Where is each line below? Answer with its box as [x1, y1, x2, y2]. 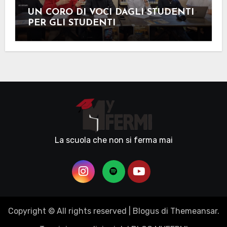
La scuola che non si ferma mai [54, 135, 173, 145]
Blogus [132, 206, 159, 216]
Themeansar [170, 206, 217, 216]
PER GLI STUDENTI [27, 18, 116, 28]
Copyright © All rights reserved [8, 206, 127, 216]
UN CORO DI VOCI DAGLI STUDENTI [27, 8, 194, 18]
